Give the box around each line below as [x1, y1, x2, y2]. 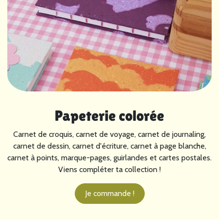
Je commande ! [85, 189, 134, 198]
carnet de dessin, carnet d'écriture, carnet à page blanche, [13, 141, 206, 151]
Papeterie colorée [55, 107, 164, 125]
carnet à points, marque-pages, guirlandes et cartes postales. [7, 153, 212, 163]
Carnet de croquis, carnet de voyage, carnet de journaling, [13, 130, 206, 139]
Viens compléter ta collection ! [58, 165, 161, 175]
